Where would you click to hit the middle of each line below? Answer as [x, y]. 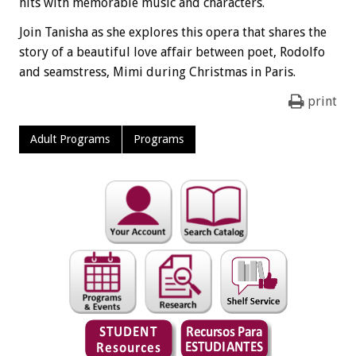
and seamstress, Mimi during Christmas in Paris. [157, 72]
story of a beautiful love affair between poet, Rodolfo [172, 52]
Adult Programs [70, 139]
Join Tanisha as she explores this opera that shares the [173, 32]
